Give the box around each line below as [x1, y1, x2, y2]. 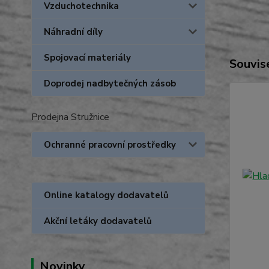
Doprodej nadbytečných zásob [44, 77, 176, 89]
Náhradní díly [44, 26, 103, 38]
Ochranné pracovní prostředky [44, 139, 176, 151]
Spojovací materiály [44, 52, 131, 64]
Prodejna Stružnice [31, 110, 109, 124]
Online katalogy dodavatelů [44, 189, 169, 201]
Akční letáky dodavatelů [44, 215, 152, 227]
